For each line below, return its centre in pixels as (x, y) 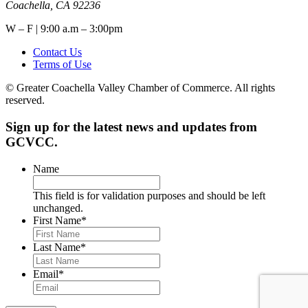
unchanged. (58, 208)
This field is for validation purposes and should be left (149, 195)
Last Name (57, 247)
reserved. (25, 100)
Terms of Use (62, 65)
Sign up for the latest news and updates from (131, 127)
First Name (57, 220)
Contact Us (57, 52)
